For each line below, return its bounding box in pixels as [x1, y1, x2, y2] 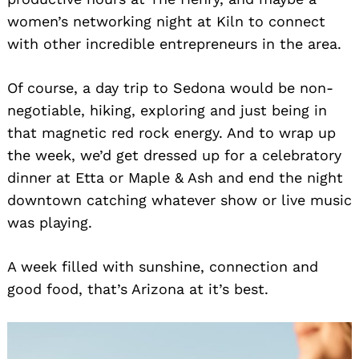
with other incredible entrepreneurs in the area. [7, 34, 341, 52]
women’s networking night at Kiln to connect [7, 12, 325, 30]
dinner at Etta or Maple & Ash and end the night [7, 168, 343, 186]
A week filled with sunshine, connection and [7, 257, 318, 275]
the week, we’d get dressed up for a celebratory [7, 146, 341, 163]
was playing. [7, 213, 92, 231]
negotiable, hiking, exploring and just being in [7, 101, 327, 119]
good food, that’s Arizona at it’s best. [7, 280, 268, 297]
